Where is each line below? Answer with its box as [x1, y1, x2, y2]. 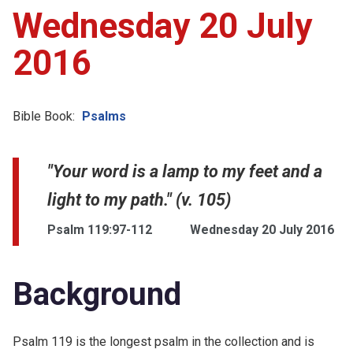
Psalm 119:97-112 [47, 221, 152, 237]
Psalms [82, 108, 126, 124]
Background [13, 275, 181, 313]
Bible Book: [13, 108, 75, 124]
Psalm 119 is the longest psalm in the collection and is [13, 333, 314, 349]
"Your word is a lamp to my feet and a [47, 161, 322, 181]
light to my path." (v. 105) [47, 189, 231, 210]
